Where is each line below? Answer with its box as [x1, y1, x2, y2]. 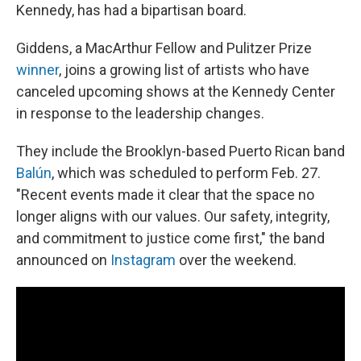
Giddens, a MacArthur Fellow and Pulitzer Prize [16, 39, 312, 56]
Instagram [110, 251, 176, 268]
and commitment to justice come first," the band [16, 230, 325, 247]
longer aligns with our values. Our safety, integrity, [16, 208, 330, 225]
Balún [16, 164, 52, 181]
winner [16, 61, 59, 78]
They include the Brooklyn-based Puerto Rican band [16, 143, 345, 160]
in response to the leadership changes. [16, 105, 264, 122]
